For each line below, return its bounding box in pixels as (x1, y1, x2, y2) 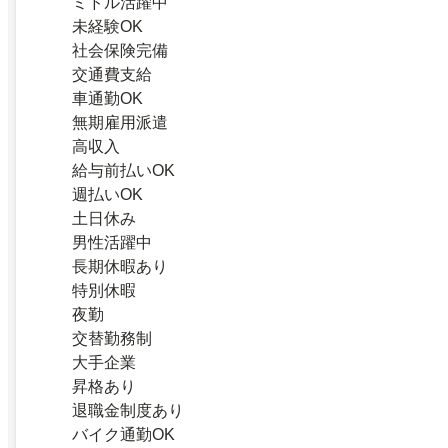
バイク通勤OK (72, 426, 175, 444)
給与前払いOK (72, 162, 175, 180)
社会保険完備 (72, 42, 168, 60)
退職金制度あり (72, 402, 184, 420)
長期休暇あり (72, 258, 168, 276)
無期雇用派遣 (72, 114, 168, 132)
